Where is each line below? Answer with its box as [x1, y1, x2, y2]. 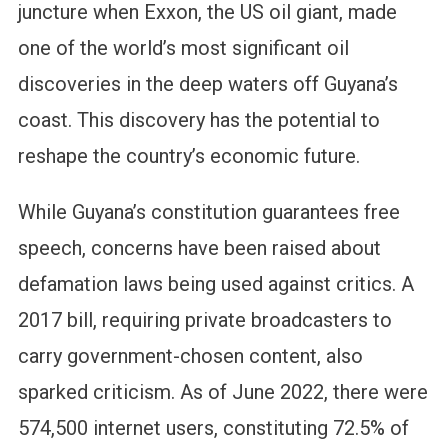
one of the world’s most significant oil [17, 36, 349, 61]
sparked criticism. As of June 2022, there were [17, 380, 428, 405]
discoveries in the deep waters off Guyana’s [17, 72, 398, 97]
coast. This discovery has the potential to [17, 108, 380, 133]
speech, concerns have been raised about [17, 236, 381, 261]
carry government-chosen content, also [17, 344, 363, 369]
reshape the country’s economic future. [17, 144, 360, 169]
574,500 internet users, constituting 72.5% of [17, 416, 409, 441]
